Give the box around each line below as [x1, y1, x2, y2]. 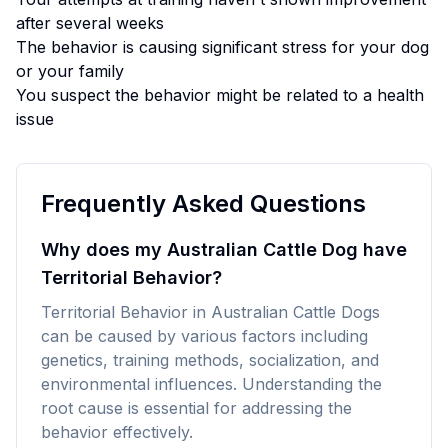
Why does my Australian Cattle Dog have [41, 239, 407, 260]
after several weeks [16, 13, 164, 33]
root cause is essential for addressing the [41, 398, 352, 418]
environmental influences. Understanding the [41, 374, 382, 394]
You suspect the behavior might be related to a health [16, 85, 424, 105]
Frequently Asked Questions [41, 189, 366, 218]
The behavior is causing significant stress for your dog [16, 37, 429, 57]
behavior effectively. [41, 422, 193, 442]
